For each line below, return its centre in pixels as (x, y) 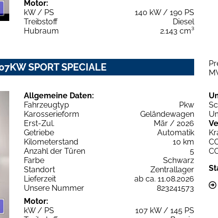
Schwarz (179, 161)
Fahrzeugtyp (46, 105)
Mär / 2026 (174, 124)
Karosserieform (52, 114)
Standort (39, 170)
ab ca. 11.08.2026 (164, 179)
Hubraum (41, 31)
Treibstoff (41, 22)
